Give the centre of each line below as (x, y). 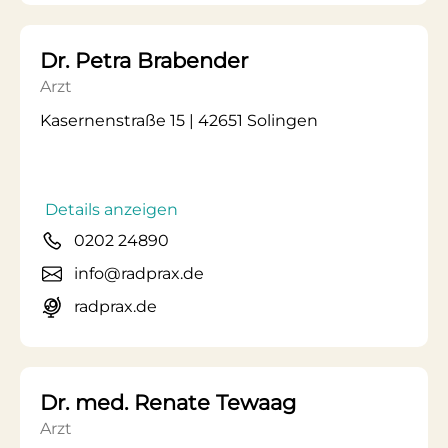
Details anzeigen (111, 209)
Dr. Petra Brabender (144, 60)
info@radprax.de (139, 273)
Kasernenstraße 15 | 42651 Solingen (179, 120)
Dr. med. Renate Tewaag (168, 402)
